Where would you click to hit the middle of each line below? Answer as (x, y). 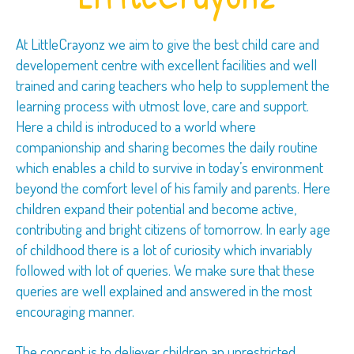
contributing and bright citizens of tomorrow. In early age (173, 229)
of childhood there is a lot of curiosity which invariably (164, 249)
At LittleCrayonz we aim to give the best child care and (168, 44)
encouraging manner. (75, 311)
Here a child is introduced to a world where (136, 126)
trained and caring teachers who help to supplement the (173, 85)
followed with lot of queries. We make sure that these (165, 270)
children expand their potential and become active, (156, 208)
